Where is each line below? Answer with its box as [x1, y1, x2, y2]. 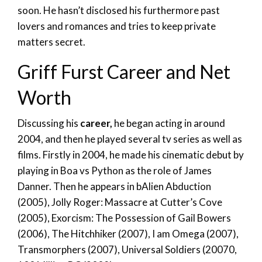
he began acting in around [112, 116, 225, 129]
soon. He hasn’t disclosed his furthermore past [18, 4, 220, 16]
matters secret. [18, 35, 85, 48]
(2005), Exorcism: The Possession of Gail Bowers [18, 211, 231, 224]
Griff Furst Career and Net [18, 60, 230, 83]
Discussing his [18, 116, 80, 129]
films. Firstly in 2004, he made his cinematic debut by [18, 148, 244, 161]
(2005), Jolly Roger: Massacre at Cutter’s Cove [18, 195, 222, 208]
